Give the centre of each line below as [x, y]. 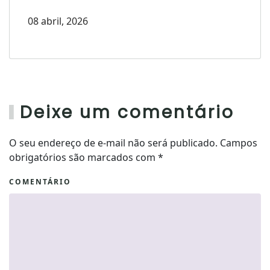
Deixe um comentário [127, 113]
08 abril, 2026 [58, 21]
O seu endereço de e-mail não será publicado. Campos [133, 143]
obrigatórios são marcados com [83, 158]
